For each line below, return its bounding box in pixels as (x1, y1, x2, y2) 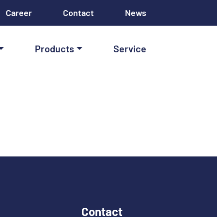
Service (113, 43, 146, 54)
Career (6, 7, 32, 18)
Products (34, 43, 74, 54)
